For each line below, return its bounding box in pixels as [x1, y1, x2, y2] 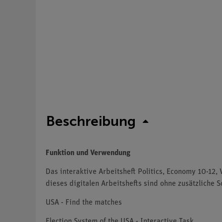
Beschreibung [46, 113, 136, 130]
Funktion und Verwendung [46, 149, 130, 158]
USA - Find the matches [46, 199, 122, 207]
